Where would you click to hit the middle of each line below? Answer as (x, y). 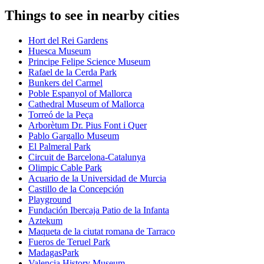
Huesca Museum (60, 51)
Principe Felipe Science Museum (89, 62)
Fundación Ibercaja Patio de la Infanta (99, 210)
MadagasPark (54, 253)
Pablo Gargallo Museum (74, 136)
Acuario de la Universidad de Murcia (97, 179)
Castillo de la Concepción (76, 189)
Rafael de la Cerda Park (72, 72)
